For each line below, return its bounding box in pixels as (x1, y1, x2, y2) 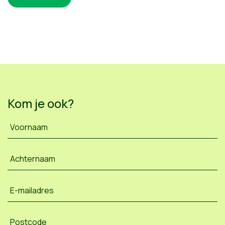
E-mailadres (10, 185, 54, 196)
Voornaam (10, 122, 48, 133)
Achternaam (10, 153, 55, 165)
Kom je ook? (8, 95, 74, 111)
